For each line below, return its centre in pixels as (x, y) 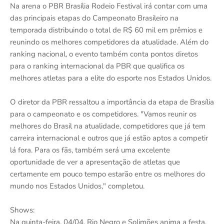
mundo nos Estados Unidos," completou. (77, 186)
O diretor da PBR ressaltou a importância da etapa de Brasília (112, 102)
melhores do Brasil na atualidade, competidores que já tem (108, 126)
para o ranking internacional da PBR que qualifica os (97, 66)
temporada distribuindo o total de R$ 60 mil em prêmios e (106, 30)
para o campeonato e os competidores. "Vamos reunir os (103, 114)
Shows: (22, 210)
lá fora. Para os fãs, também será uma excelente (90, 150)
